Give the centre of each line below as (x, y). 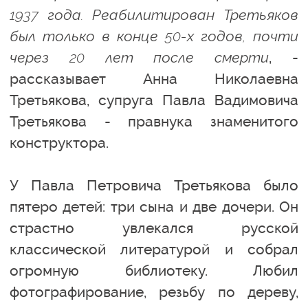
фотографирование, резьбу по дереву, (154, 291)
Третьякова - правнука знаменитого (154, 121)
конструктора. (59, 142)
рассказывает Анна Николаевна (154, 78)
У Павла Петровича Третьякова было (154, 185)
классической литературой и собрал (154, 249)
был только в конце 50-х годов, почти (154, 36)
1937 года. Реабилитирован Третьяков (154, 14)
